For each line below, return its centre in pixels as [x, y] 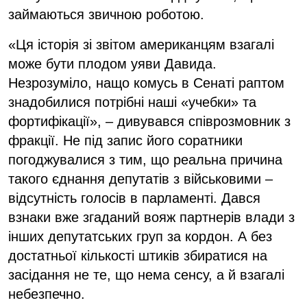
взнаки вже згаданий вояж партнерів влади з [151, 217]
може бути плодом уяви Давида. [112, 63]
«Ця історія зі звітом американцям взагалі [141, 44]
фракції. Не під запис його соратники [125, 140]
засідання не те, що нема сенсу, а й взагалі [146, 274]
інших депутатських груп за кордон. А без [140, 236]
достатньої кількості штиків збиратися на [138, 255]
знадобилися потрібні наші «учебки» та [132, 102]
